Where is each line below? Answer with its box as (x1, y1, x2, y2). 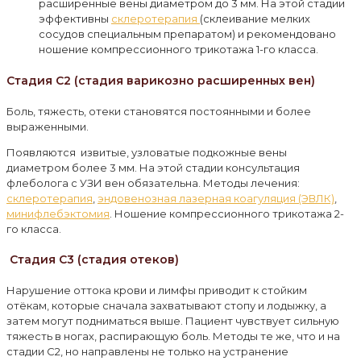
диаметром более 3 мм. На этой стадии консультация (6, 160, 300, 174)
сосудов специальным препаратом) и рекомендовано (39, 27, 336, 41)
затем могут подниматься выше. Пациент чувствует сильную (6, 313, 339, 327)
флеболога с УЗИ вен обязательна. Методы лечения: (6, 176, 300, 189)
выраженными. (6, 119, 89, 133)
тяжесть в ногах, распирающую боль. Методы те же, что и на (6, 329, 340, 342)
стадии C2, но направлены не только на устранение (6, 344, 288, 358)
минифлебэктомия (6, 206, 110, 220)
